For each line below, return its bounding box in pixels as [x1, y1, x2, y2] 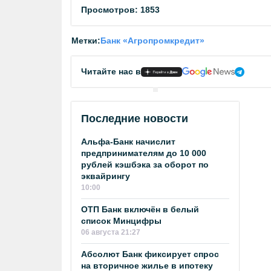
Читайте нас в [81, 67, 141, 76]
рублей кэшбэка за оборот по [81, 160, 209, 169]
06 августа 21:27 [81, 228, 140, 237]
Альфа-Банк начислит [81, 137, 175, 146]
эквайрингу [81, 171, 130, 181]
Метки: [71, 36, 100, 45]
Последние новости [81, 113, 188, 125]
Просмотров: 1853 [81, 5, 160, 15]
